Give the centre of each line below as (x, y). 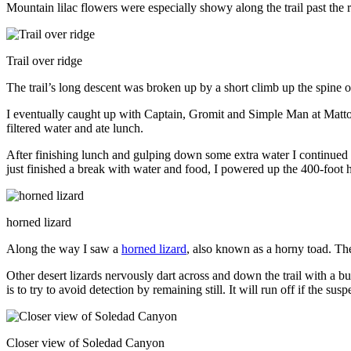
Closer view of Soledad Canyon (85, 342)
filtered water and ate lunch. (75, 128)
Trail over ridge (44, 60)
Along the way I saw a (64, 248)
